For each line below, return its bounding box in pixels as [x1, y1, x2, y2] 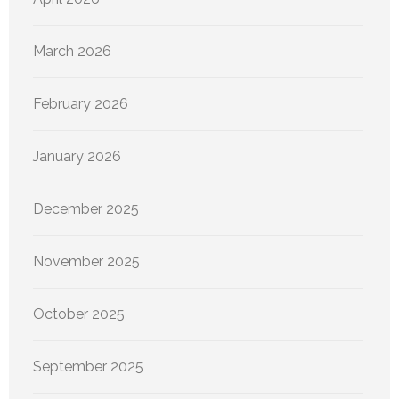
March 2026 [33, 43, 111, 61]
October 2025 [33, 305, 125, 323]
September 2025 [33, 358, 143, 376]
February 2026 [33, 95, 128, 113]
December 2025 [33, 200, 139, 218]
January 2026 [33, 148, 121, 166]
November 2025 [33, 253, 140, 271]
